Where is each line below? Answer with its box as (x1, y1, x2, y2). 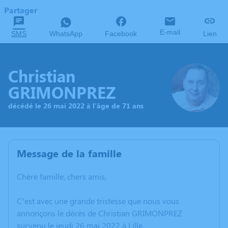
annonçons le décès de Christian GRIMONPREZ (17, 208, 182, 218)
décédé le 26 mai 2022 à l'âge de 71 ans (8, 100, 144, 110)
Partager (4, 5, 37, 15)
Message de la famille (17, 146, 122, 160)
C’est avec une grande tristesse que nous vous (17, 195, 179, 206)
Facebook (105, 30, 137, 38)
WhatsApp (49, 30, 82, 38)
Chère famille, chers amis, (17, 171, 106, 182)
